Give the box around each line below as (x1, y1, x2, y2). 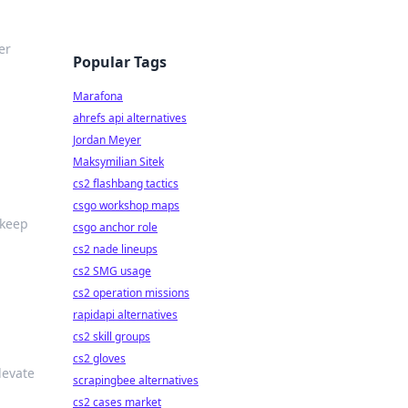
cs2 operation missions (73, 285, 189, 301)
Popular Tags (73, 52, 167, 72)
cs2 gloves (73, 351, 126, 366)
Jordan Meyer (73, 132, 141, 148)
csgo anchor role (73, 219, 158, 235)
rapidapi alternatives (73, 307, 178, 322)
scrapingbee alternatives (73, 372, 199, 388)
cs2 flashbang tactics (73, 176, 178, 191)
